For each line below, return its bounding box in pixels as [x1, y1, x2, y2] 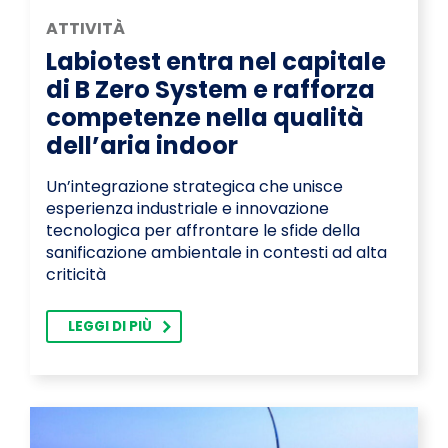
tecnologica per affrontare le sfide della [46, 219, 360, 243]
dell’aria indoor [46, 129, 238, 163]
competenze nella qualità [46, 101, 364, 135]
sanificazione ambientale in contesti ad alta [46, 241, 387, 265]
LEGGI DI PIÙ [68, 317, 152, 337]
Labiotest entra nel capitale [46, 45, 386, 79]
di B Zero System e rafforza [46, 73, 375, 107]
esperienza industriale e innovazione [46, 197, 329, 221]
